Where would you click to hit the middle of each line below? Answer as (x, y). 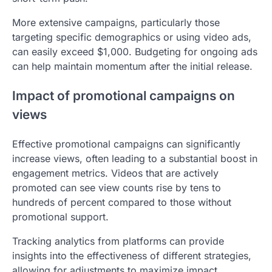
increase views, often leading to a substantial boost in (135, 158)
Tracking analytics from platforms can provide (118, 241)
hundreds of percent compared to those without (122, 202)
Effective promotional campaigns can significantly (126, 144)
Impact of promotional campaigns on (124, 95)
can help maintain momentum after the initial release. (132, 66)
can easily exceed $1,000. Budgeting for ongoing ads (135, 52)
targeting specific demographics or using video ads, (132, 37)
